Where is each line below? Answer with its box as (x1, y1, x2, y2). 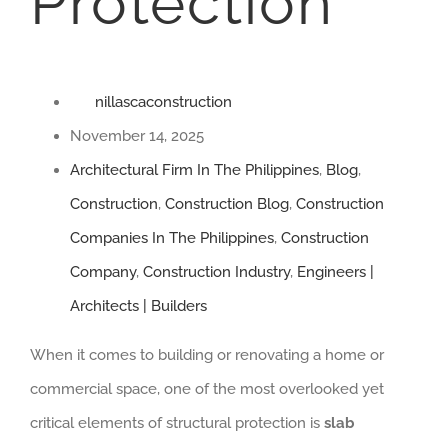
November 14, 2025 (70, 126, 204, 145)
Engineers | (297, 262, 374, 281)
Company (70, 262, 136, 281)
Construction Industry (143, 262, 290, 281)
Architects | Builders (70, 296, 207, 315)
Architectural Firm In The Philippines (70, 160, 319, 179)
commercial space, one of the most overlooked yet (30, 379, 384, 398)
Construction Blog (165, 194, 289, 213)
